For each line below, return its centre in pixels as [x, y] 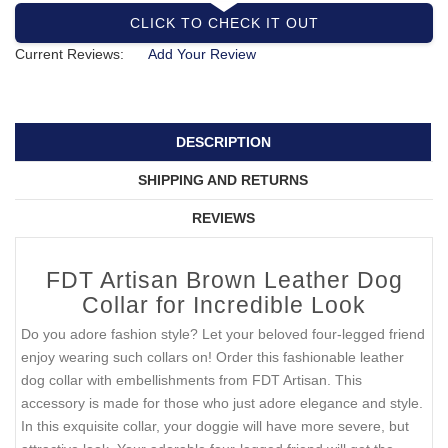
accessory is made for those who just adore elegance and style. [222, 403]
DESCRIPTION [223, 142]
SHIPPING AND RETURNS [223, 180]
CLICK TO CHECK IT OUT [224, 22]
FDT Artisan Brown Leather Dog [224, 280]
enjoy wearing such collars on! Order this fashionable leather [212, 357]
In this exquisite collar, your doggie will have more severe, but [215, 426]
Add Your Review [202, 53]
